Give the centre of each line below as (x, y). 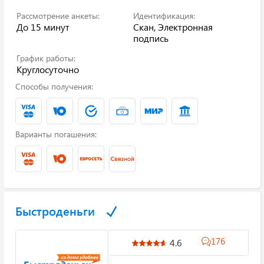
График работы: (46, 58)
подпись (151, 38)
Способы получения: (54, 86)
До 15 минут (43, 27)
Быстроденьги (55, 211)
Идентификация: (164, 16)
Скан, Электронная (173, 27)
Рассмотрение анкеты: (58, 16)
